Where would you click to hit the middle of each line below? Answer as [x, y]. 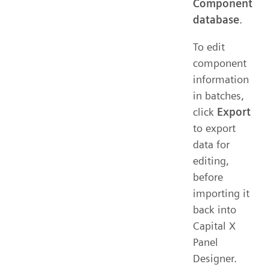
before [208, 177]
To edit [209, 46]
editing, [211, 160]
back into [215, 209]
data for [211, 144]
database [216, 19]
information [221, 79]
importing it [221, 193]
